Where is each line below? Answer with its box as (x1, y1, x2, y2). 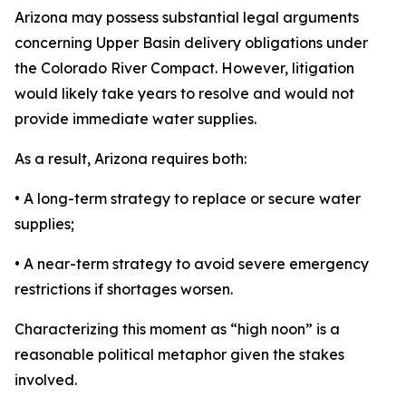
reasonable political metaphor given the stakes (14, 345, 344, 363)
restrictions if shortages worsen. (14, 280, 233, 298)
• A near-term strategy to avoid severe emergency (14, 255, 369, 273)
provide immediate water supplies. (14, 110, 256, 128)
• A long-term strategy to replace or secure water (14, 189, 361, 208)
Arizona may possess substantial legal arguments (14, 8, 359, 26)
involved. (14, 371, 77, 389)
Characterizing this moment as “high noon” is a (14, 320, 340, 338)
